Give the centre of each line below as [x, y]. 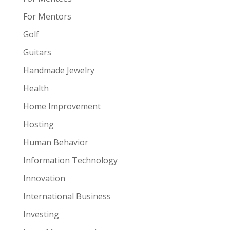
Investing [41, 214]
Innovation [44, 178]
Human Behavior [55, 142]
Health [36, 88]
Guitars [37, 52]
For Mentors [47, 16]
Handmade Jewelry [59, 70]
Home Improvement [62, 106]
